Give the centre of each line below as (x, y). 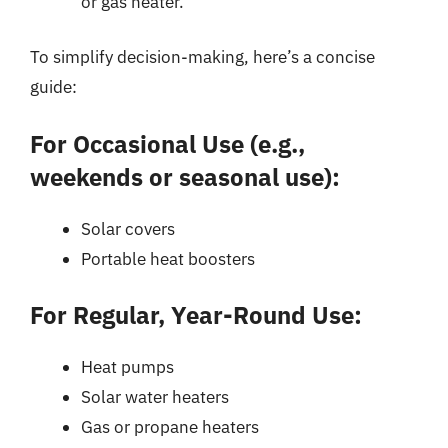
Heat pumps (127, 367)
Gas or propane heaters (170, 427)
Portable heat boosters (168, 258)
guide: (53, 87)
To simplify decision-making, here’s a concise (202, 57)
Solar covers (128, 228)
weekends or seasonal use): (185, 176)
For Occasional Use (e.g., (167, 143)
